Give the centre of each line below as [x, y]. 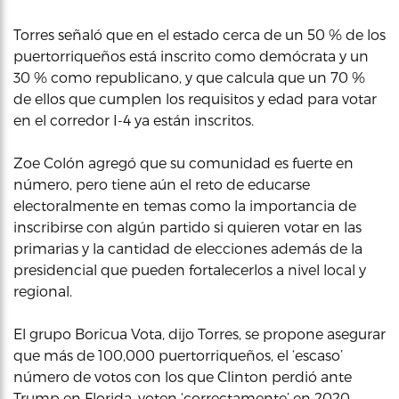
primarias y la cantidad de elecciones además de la [188, 248]
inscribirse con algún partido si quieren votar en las [187, 227]
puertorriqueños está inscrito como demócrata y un [191, 56]
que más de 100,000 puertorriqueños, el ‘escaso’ [178, 355]
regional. [43, 291]
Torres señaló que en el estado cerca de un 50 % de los [199, 34]
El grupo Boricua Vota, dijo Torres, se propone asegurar [199, 334]
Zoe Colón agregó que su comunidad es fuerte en [183, 163]
